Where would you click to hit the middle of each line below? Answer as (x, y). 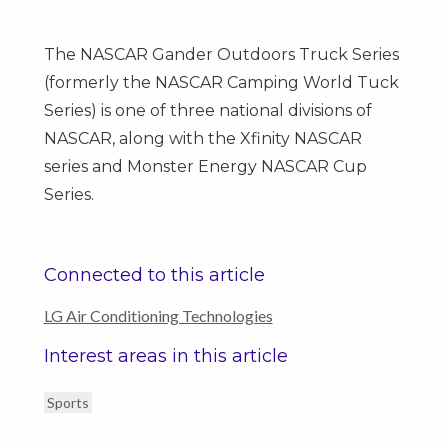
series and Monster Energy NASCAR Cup (205, 166)
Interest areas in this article (165, 355)
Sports (67, 402)
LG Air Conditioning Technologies (158, 315)
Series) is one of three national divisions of (207, 110)
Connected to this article (154, 274)
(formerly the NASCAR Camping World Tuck (221, 82)
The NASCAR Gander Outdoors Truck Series (221, 54)
